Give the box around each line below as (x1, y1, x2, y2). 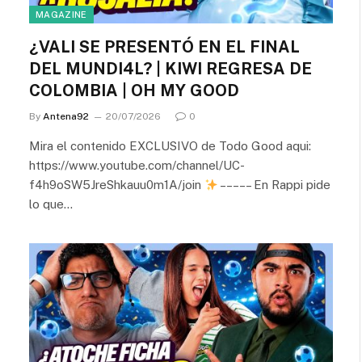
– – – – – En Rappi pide (218, 178, 331, 192)
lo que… (29, 197, 73, 211)
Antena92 (43, 111, 89, 122)
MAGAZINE (36, 10, 87, 19)
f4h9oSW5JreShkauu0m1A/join (29, 178, 204, 192)
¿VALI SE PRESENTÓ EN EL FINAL (29, 37, 300, 57)
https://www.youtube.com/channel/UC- (29, 158, 245, 172)
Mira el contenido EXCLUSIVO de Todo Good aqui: (29, 139, 311, 153)
